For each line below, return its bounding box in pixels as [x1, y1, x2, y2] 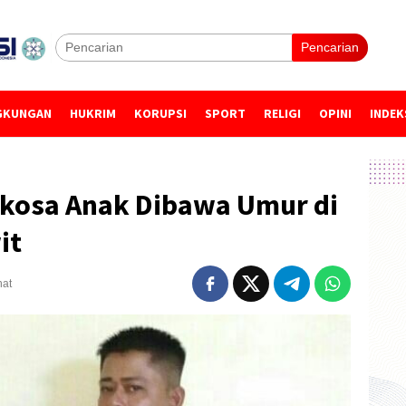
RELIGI [264, 105, 301, 121]
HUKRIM [70, 105, 116, 121]
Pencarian [301, 40, 359, 54]
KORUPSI [134, 105, 187, 121]
